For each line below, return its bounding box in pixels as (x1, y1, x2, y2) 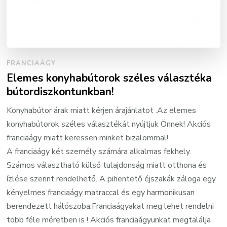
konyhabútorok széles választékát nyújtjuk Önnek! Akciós (7, 118, 211, 130)
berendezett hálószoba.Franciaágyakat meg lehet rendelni (7, 200, 214, 212)
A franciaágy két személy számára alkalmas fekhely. (7, 145, 192, 157)
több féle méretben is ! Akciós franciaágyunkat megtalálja (7, 214, 211, 225)
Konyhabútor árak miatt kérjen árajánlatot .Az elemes (7, 104, 197, 116)
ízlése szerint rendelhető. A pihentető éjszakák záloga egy (7, 173, 216, 184)
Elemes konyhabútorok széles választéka (7, 70, 212, 86)
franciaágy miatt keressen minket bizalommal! (7, 132, 169, 143)
